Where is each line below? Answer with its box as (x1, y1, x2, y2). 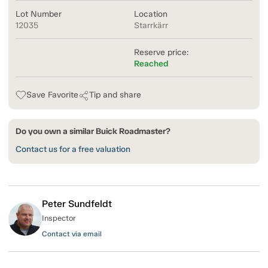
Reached (134, 59, 168, 69)
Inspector (42, 214, 76, 223)
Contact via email (42, 230, 102, 239)
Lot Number (16, 9, 62, 20)
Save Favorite (26, 90, 78, 100)
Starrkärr (134, 20, 168, 31)
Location (134, 9, 167, 20)
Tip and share (89, 90, 141, 100)
